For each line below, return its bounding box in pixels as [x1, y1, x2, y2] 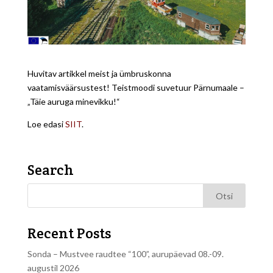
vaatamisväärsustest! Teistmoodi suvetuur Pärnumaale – [27, 82, 244, 93]
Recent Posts [27, 224, 111, 243]
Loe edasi [27, 119, 65, 129]
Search [27, 160, 74, 179]
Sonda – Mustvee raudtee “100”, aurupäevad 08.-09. [27, 249, 224, 259]
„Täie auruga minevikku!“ [27, 96, 120, 107]
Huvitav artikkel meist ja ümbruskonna [27, 68, 171, 79]
